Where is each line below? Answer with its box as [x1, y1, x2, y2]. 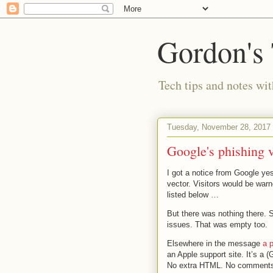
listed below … [167, 190, 219, 199]
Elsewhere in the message [167, 239, 263, 248]
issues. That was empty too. [167, 220, 268, 229]
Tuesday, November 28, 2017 [167, 122, 271, 132]
